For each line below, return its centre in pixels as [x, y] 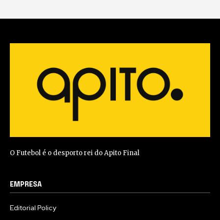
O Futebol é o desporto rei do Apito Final [75, 153]
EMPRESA [26, 185]
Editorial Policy [33, 208]
